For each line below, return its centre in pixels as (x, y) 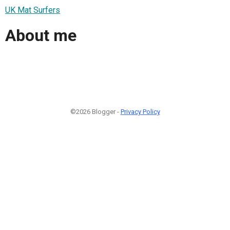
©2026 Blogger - (95, 111)
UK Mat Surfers (33, 10)
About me (41, 36)
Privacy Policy (140, 111)
